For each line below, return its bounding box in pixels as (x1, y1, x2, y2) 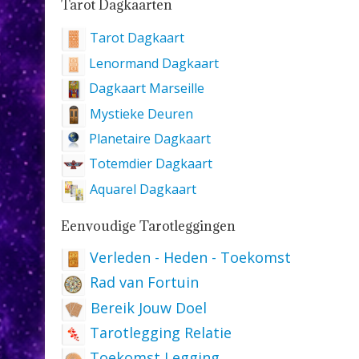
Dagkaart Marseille (86, 79, 204, 97)
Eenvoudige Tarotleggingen (61, 216, 236, 235)
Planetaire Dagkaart (86, 130, 211, 148)
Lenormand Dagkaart (86, 54, 219, 72)
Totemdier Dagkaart (86, 155, 212, 173)
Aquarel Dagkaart (87, 180, 196, 198)
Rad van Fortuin (86, 272, 199, 292)
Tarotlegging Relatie (86, 322, 232, 342)
